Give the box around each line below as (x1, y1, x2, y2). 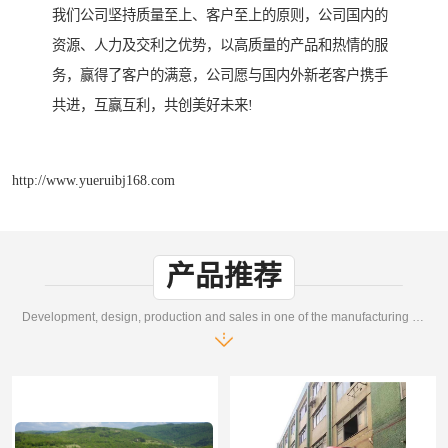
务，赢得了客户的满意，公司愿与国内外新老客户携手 (52, 67, 388, 84)
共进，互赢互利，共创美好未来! (52, 97, 253, 114)
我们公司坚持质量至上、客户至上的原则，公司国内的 (52, 7, 388, 24)
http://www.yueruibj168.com (12, 171, 175, 188)
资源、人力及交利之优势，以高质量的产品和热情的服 (52, 37, 388, 54)
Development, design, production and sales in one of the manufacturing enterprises (412, 309, 425, 324)
